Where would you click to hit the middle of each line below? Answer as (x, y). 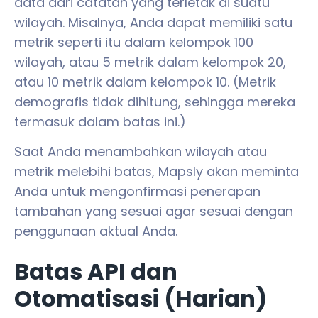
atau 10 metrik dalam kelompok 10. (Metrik (145, 82)
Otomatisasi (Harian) (141, 299)
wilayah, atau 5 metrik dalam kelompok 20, (150, 62)
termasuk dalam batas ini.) (100, 121)
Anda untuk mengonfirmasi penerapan (137, 191)
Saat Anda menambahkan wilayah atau (141, 151)
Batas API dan (96, 272)
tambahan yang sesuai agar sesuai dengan (154, 211)
